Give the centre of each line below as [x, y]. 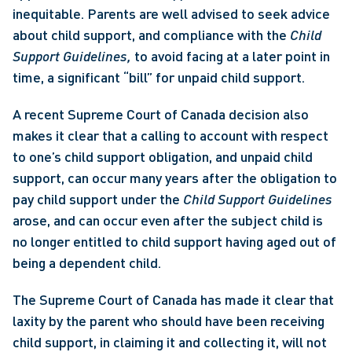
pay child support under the [98, 199]
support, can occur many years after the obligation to [175, 178]
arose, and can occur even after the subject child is [168, 220]
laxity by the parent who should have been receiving [169, 321]
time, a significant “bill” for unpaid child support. [160, 77]
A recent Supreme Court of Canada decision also [161, 114]
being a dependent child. [90, 262]
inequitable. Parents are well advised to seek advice [171, 13]
